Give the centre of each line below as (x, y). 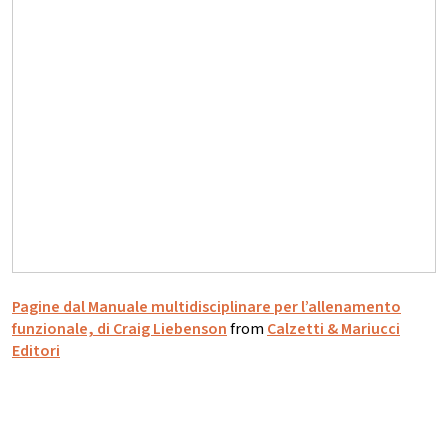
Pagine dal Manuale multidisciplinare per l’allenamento (206, 306)
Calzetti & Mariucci (333, 328)
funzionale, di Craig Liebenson (119, 328)
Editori (36, 350)
